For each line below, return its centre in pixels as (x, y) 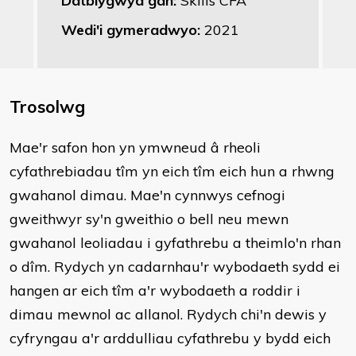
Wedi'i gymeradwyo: (133, 30)
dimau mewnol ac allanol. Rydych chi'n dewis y (168, 314)
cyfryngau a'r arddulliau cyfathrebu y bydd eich (170, 338)
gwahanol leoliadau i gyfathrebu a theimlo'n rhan (175, 243)
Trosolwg (47, 106)
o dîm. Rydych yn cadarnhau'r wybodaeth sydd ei (175, 267)
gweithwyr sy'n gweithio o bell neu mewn (149, 219)
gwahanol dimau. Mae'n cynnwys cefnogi (147, 195)
